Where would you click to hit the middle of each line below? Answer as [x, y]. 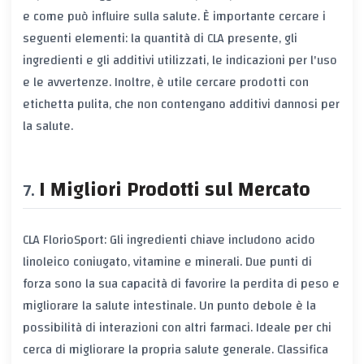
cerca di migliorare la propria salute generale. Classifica [175, 349]
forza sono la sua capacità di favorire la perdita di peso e [181, 283]
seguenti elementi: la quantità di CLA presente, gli [160, 39]
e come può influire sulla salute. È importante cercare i [174, 17]
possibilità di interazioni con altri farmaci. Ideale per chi [177, 327]
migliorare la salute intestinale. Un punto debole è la [169, 305]
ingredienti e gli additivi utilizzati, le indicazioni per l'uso [180, 61]
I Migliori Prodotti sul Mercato [175, 190]
